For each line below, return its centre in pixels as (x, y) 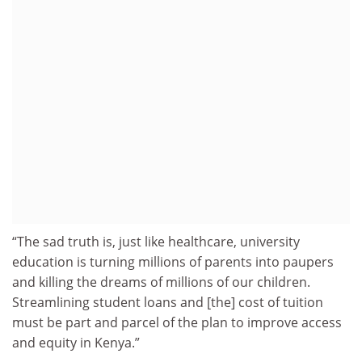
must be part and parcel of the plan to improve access (177, 323)
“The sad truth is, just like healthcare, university (156, 242)
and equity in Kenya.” (76, 343)
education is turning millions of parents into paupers (173, 262)
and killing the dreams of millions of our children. (161, 282)
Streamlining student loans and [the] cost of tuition (168, 303)
